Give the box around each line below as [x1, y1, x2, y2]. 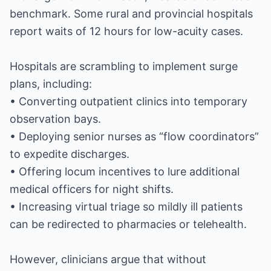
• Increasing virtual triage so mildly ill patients [10, 200, 243, 213]
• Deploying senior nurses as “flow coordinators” [10, 130, 259, 143]
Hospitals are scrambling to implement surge [10, 60, 238, 73]
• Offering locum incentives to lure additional [10, 165, 240, 178]
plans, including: [10, 77, 92, 90]
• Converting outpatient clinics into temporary [10, 95, 247, 108]
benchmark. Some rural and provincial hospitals [10, 7, 253, 20]
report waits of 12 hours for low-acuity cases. [10, 25, 243, 38]
